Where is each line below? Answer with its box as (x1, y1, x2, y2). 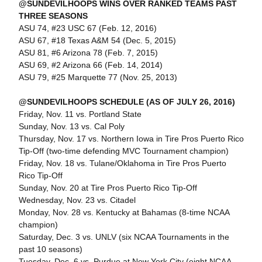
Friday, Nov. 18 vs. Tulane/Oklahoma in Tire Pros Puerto (18, 158, 226, 168)
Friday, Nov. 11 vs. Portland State (18, 109, 142, 119)
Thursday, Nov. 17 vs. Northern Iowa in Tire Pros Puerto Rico (18, 133, 244, 143)
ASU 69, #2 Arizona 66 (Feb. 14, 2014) (18, 60, 163, 70)
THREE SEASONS (18, 11, 88, 20)
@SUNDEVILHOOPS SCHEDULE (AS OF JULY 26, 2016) (18, 96, 235, 106)
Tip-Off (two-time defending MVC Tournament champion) (18, 146, 229, 156)
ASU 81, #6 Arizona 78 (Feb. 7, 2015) (18, 47, 158, 57)
